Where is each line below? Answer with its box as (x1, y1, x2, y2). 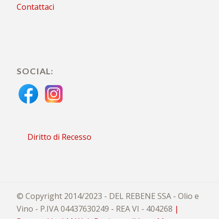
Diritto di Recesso (27, 131, 91, 142)
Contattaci (16, 1, 54, 12)
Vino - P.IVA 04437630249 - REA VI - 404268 (16, 203, 173, 214)
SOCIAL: (16, 66, 53, 76)
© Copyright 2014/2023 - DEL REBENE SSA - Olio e (16, 190, 199, 201)
